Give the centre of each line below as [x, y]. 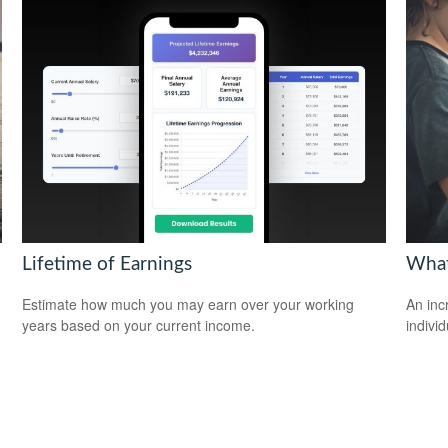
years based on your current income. [139, 325]
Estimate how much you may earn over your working [188, 304]
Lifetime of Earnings [107, 264]
